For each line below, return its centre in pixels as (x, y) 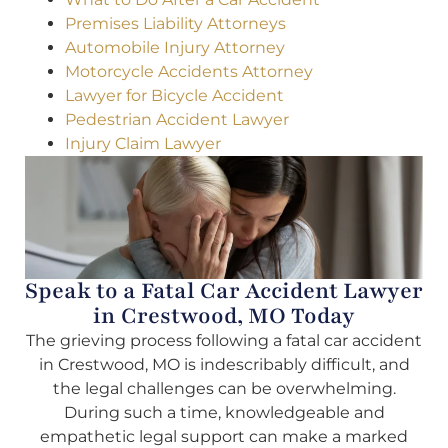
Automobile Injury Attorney (175, 47)
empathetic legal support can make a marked (224, 436)
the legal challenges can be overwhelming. (224, 388)
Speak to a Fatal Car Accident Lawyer (224, 290)
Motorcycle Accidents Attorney (189, 71)
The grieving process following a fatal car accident (224, 340)
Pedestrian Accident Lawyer (177, 119)
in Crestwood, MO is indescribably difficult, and (224, 364)
